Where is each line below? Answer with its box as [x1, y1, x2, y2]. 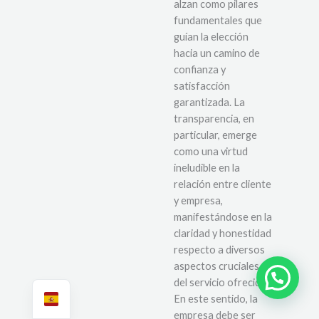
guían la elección [174, 31, 249, 43]
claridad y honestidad [174, 227, 271, 240]
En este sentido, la [174, 293, 258, 305]
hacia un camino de [174, 47, 260, 60]
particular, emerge [174, 129, 257, 142]
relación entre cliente [174, 178, 271, 191]
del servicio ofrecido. [174, 276, 269, 289]
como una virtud [174, 145, 248, 158]
